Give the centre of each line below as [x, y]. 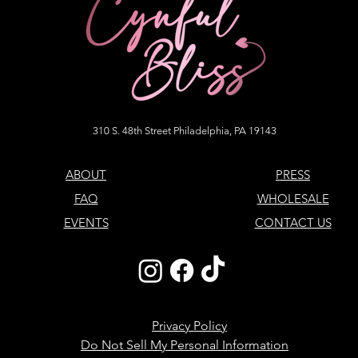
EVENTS [86, 223]
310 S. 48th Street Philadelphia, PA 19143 [185, 131]
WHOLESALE [293, 199]
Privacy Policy [189, 326]
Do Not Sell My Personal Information [185, 345]
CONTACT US [293, 223]
